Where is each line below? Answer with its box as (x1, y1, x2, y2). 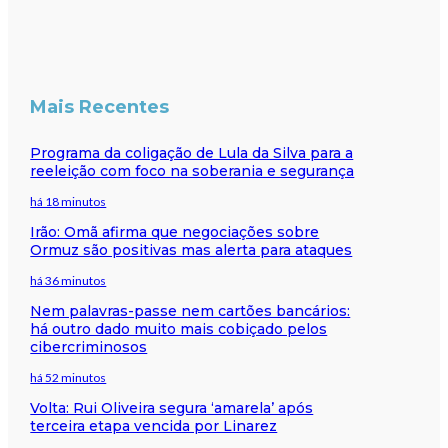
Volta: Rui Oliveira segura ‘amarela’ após (30, 398, 314, 417)
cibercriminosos (30, 337, 148, 356)
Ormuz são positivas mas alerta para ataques (30, 240, 353, 259)
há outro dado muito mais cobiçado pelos (30, 319, 328, 338)
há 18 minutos (30, 193, 107, 209)
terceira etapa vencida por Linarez (30, 416, 278, 435)
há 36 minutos (30, 272, 107, 288)
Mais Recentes (30, 95, 170, 118)
